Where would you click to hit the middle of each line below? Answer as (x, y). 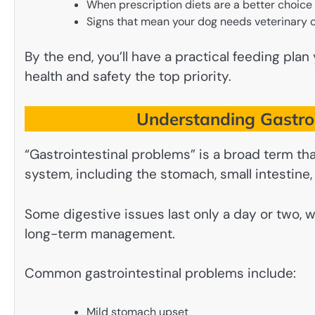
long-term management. (100, 233)
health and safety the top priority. (128, 76)
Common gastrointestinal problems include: (160, 274)
